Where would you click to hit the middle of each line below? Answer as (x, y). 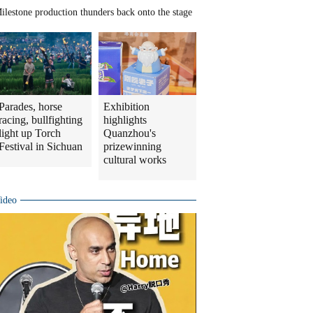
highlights (125, 120)
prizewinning (132, 146)
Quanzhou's (130, 133)
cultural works (135, 160)
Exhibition (126, 107)
